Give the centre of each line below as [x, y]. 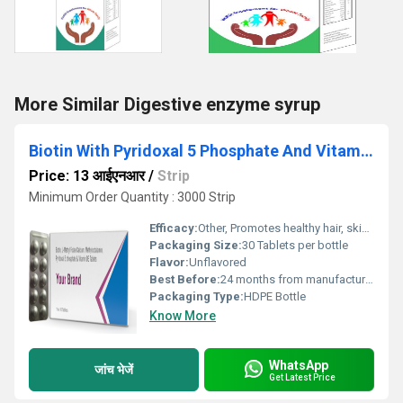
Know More [183, 316]
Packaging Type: [197, 296]
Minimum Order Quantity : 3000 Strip [132, 197]
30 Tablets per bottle [295, 245]
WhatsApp [299, 365]
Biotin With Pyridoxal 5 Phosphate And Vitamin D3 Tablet [367, 151]
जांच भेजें [114, 369]
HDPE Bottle [275, 296]
